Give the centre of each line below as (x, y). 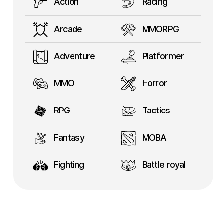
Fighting (68, 165)
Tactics (155, 110)
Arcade (67, 29)
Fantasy (68, 137)
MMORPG (159, 29)
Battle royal (163, 165)
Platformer (162, 56)
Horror (153, 83)
